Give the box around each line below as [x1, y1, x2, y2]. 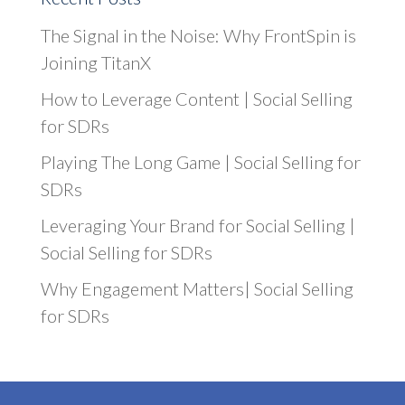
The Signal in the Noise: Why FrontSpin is [40, 24, 356, 46]
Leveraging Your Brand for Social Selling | [40, 214, 355, 236]
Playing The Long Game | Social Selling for [40, 151, 361, 173]
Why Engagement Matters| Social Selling [40, 278, 353, 299]
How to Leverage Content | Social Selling [40, 88, 353, 109]
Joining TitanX [40, 52, 151, 73]
